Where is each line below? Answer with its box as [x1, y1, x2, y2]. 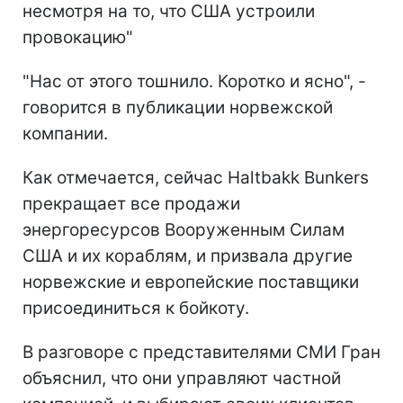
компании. [22, 122, 108, 144]
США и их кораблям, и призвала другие [22, 245, 353, 266]
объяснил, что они [22, 367, 176, 389]
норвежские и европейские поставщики [22, 271, 359, 292]
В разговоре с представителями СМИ [22, 341, 341, 363]
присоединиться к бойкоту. [22, 297, 249, 318]
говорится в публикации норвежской [22, 96, 333, 118]
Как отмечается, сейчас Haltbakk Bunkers [22, 166, 369, 188]
